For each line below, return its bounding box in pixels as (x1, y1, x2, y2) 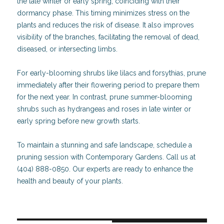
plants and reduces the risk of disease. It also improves (17, 20, 194, 29)
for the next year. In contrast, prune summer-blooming (17, 92, 192, 101)
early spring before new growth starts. (17, 116, 140, 125)
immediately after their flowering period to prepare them (17, 80, 200, 89)
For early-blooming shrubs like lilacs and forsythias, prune (17, 68, 206, 77)
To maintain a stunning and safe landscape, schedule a (17, 140, 192, 149)
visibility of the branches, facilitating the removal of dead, (17, 32, 200, 41)
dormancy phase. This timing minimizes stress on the (17, 8, 190, 17)
